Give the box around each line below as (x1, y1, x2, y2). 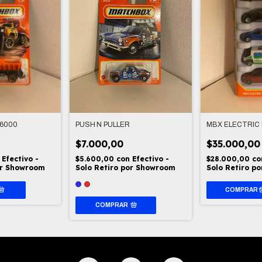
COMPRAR (95, 202, 128, 209)
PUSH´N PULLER (75, 120, 130, 129)
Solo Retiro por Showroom (75, 163, 176, 173)
